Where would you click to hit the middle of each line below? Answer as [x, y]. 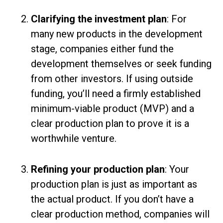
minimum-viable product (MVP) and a [113, 109]
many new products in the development [117, 34]
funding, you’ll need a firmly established [116, 94]
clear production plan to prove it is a [110, 124]
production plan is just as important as [114, 184]
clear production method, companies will [120, 214]
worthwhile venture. [74, 139]
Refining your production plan [98, 169]
